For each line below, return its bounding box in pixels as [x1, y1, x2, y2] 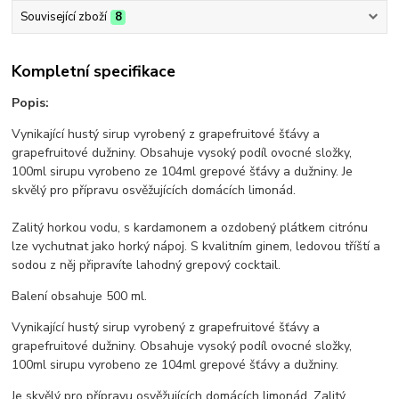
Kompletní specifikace [12, 60, 176, 82]
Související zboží [20, 9, 107, 26]
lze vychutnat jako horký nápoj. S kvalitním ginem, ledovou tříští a [12, 237, 381, 255]
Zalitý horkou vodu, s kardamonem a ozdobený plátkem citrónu [12, 218, 369, 236]
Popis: [12, 94, 50, 111]
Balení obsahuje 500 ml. [12, 287, 148, 305]
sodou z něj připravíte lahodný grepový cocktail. [12, 256, 281, 273]
